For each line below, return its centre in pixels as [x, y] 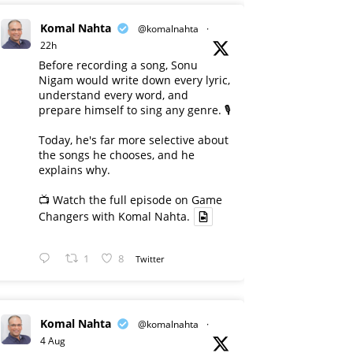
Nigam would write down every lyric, [134, 80]
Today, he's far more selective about [134, 140]
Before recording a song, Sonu [118, 65]
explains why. [74, 170]
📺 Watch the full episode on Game [130, 200]
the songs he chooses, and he [117, 155]
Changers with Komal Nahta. [114, 217]
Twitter [150, 258]
